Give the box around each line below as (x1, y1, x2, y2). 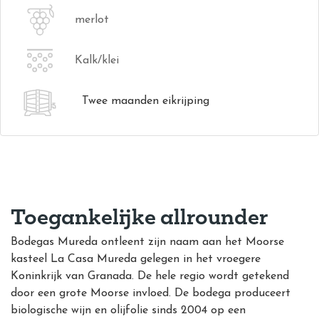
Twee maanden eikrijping (82, 95, 209, 107)
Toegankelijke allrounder (11, 202, 268, 230)
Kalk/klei (75, 55, 119, 66)
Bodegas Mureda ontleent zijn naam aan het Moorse (11, 236, 284, 248)
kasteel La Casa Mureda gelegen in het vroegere (11, 253, 261, 265)
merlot (75, 14, 109, 26)
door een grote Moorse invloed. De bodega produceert (11, 288, 291, 299)
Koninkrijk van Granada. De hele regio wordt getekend (11, 271, 289, 282)
